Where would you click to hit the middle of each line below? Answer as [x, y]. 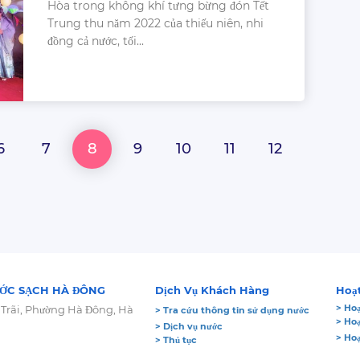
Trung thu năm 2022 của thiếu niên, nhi [155, 23]
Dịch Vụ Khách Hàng [213, 290]
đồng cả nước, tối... [96, 41]
